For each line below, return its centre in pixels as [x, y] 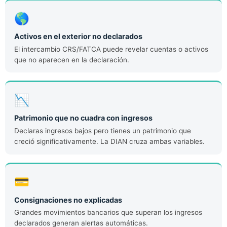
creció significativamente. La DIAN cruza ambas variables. [109, 142]
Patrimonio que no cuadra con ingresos [83, 118]
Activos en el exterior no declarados [78, 36]
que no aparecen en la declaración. [71, 60]
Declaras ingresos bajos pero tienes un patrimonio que [102, 131]
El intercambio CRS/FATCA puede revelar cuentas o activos [111, 49]
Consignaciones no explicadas [68, 200]
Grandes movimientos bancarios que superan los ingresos [108, 213]
